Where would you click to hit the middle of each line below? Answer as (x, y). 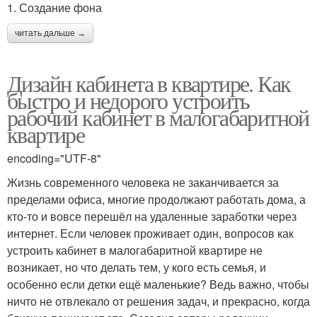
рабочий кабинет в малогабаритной (158, 117)
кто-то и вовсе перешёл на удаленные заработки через (152, 216)
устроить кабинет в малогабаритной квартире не (135, 250)
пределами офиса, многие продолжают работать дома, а (156, 199)
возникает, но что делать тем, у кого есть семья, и (137, 267)
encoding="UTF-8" (54, 158)
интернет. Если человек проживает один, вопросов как (150, 233)
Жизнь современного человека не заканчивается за (143, 182)
